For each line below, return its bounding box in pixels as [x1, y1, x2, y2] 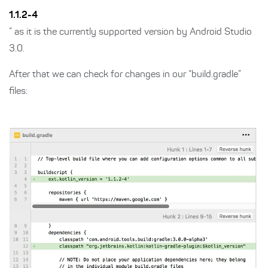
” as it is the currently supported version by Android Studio [9, 28, 252, 38]
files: [9, 87, 28, 97]
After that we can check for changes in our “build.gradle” [9, 70, 241, 80]
